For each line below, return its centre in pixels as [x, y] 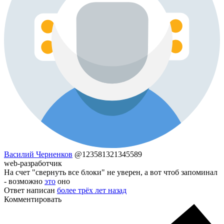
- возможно [24, 181]
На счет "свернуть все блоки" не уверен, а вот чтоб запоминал [111, 172]
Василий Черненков [38, 154]
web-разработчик [33, 163]
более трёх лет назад [92, 190]
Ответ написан [30, 190]
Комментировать [33, 199]
